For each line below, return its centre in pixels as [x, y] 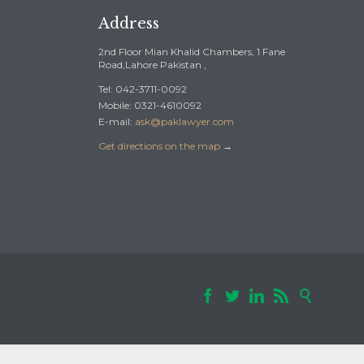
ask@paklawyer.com [184, 122]
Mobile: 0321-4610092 [150, 106]
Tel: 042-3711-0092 [143, 89]
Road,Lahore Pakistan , [152, 65]
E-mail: [117, 122]
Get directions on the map [159, 146]
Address [129, 24]
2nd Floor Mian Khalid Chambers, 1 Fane [192, 52]
